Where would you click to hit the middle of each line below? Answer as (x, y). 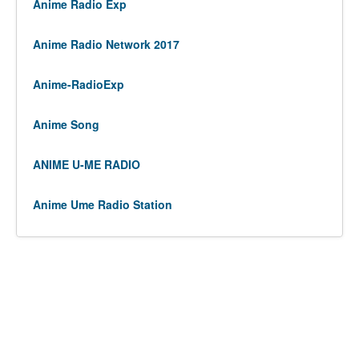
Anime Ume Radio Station (103, 204)
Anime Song (66, 124)
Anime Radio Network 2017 (106, 44)
